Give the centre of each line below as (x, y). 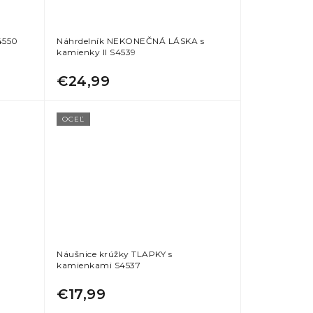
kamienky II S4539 (96, 52)
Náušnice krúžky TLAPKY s (115, 254)
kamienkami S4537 (99, 265)
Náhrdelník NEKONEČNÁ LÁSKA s (131, 41)
